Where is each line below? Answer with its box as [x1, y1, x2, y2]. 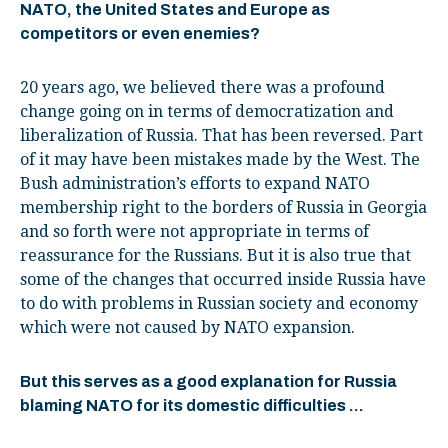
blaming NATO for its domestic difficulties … [20, 396, 364, 414]
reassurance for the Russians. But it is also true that [20, 245, 411, 265]
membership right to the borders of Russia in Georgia [20, 197, 427, 217]
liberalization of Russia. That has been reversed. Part [20, 125, 423, 145]
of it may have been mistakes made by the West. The [20, 149, 420, 169]
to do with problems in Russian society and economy [20, 293, 418, 313]
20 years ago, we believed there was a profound [20, 77, 385, 97]
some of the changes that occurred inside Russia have [20, 269, 426, 289]
